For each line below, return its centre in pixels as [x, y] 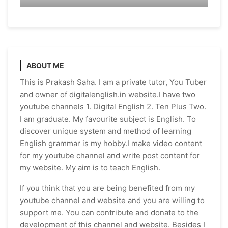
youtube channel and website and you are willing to [112, 200]
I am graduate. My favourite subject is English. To [108, 119]
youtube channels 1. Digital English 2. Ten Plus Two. [113, 106]
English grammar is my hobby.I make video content [111, 143]
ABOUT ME [45, 65]
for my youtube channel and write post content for [110, 155]
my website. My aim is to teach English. [90, 167]
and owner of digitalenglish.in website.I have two [108, 94]
